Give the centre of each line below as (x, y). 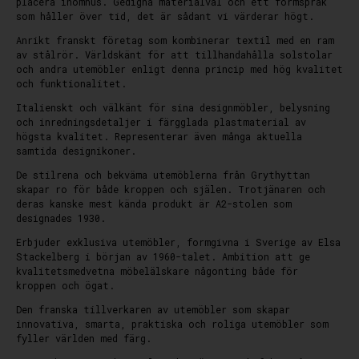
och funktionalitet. (71, 83)
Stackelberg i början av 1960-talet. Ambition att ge (163, 256)
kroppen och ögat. (65, 285)
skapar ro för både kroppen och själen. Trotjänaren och (171, 189)
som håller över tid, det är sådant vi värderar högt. (165, 16)
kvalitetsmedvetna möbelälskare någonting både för (157, 271)
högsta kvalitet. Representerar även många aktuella (159, 136)
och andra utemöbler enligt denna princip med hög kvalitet (179, 69)
